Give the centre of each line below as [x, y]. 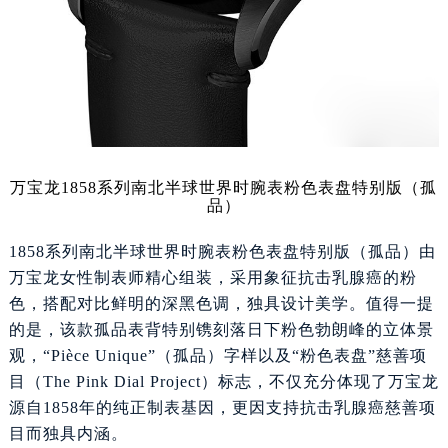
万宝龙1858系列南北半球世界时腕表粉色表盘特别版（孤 [224, 204]
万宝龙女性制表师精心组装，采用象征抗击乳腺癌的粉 [212, 294]
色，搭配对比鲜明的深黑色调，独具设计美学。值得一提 [221, 320]
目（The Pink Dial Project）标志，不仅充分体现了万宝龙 [223, 398]
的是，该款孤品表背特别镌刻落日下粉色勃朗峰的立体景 [221, 346]
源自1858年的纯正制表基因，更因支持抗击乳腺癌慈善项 [222, 424]
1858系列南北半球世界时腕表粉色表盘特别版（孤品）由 [222, 268]
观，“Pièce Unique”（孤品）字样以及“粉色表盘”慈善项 [217, 372]
